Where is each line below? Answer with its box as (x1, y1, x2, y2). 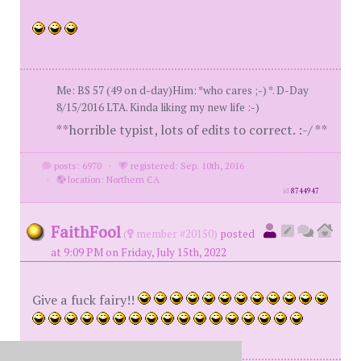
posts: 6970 (51, 160, 102, 172)
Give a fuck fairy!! (32, 291, 138, 309)
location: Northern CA (64, 173, 160, 186)
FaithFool (51, 221, 121, 243)
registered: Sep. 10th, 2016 (127, 160, 244, 172)
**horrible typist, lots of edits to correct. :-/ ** (56, 121, 328, 139)
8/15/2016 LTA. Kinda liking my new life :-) (56, 100, 259, 115)
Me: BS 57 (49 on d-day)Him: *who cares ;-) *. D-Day (56, 83, 309, 98)
